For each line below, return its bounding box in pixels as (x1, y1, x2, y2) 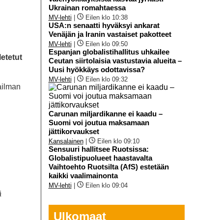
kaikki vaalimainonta (48, 171, 118, 180)
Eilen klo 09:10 (97, 137, 139, 145)
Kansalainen (48, 137, 83, 145)
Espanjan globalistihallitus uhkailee (48, 47, 169, 56)
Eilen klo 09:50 (85, 40, 128, 48)
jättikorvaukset (48, 127, 99, 136)
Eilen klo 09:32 (85, 75, 128, 83)
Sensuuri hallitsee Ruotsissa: (48, 144, 149, 153)
